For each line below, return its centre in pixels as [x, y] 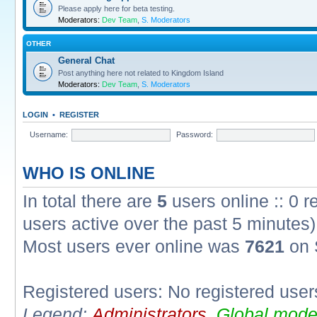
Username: [49, 134]
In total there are [90, 201]
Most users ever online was [134, 247]
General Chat [86, 60]
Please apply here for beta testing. [116, 8]
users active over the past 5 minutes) [169, 224]
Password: [194, 134]
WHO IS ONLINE [89, 173]
